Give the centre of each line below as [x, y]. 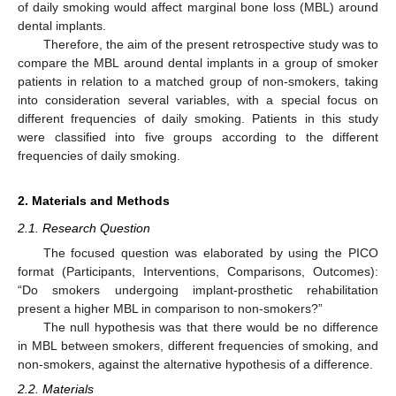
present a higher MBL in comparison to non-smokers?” [170, 308]
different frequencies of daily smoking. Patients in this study [198, 118]
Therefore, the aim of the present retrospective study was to [210, 44]
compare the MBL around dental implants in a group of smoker [198, 62]
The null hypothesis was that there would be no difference [210, 327]
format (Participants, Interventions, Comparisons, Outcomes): [198, 271]
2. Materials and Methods [94, 200]
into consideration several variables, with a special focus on [198, 99]
